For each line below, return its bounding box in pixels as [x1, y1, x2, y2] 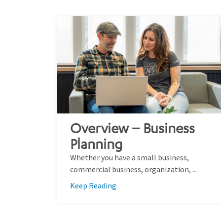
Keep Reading [70, 181, 116, 190]
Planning [70, 135, 122, 152]
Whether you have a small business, [70, 152, 189, 162]
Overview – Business [70, 119, 195, 136]
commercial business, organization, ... [70, 164, 197, 174]
